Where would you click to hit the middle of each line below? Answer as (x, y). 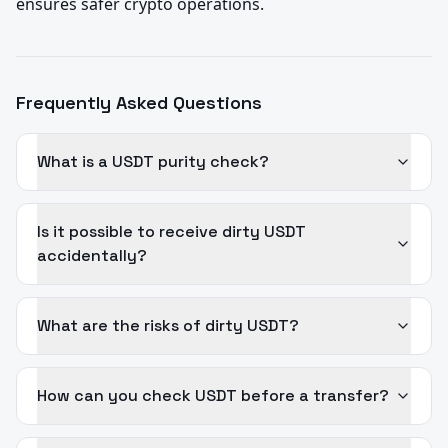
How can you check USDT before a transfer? (213, 396)
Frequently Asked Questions (139, 103)
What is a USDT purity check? (153, 162)
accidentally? (92, 256)
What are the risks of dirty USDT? (168, 326)
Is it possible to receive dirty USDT (171, 232)
